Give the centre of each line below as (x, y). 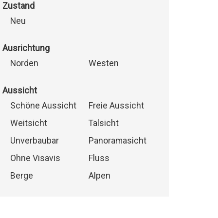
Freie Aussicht (116, 106)
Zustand (18, 6)
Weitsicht (28, 123)
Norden (24, 64)
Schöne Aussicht (43, 106)
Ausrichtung (26, 48)
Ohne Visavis (35, 158)
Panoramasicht (117, 141)
